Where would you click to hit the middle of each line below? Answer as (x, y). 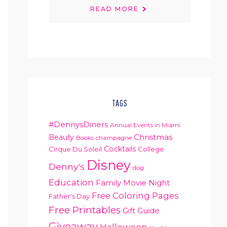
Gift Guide (141, 211)
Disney (109, 165)
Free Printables (85, 210)
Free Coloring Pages (135, 196)
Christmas (153, 137)
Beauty (61, 137)
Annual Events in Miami (145, 125)
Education (71, 182)
